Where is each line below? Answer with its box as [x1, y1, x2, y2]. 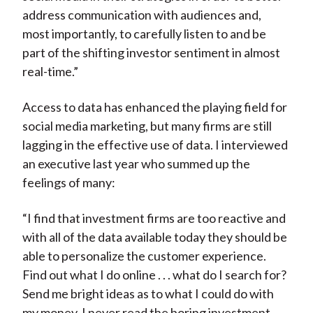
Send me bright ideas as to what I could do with [22, 286, 274, 302]
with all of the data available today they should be [22, 229, 287, 245]
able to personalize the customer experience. [22, 248, 266, 264]
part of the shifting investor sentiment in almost [22, 45, 280, 61]
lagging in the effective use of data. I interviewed [22, 137, 288, 153]
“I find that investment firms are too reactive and [22, 210, 286, 226]
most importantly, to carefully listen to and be [22, 26, 266, 42]
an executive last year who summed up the [22, 156, 250, 172]
